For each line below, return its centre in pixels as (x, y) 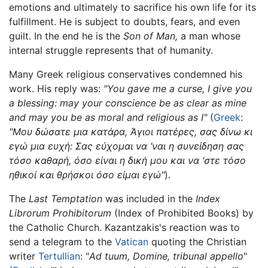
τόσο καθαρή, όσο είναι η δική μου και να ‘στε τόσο (127, 160)
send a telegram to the (62, 241)
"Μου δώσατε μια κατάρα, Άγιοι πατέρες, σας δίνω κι (131, 131)
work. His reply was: (56, 88)
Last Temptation (66, 198)
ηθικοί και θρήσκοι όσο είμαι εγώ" (87, 174)
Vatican (132, 241)
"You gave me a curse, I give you (178, 88)
